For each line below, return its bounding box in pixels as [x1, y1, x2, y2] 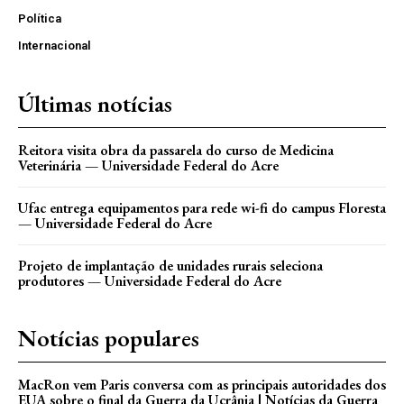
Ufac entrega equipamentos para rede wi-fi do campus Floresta [18, 198, 386, 218]
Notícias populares [18, 323, 199, 354]
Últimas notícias [18, 88, 172, 120]
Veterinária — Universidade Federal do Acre [18, 156, 279, 176]
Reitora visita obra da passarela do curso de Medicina [18, 141, 334, 161]
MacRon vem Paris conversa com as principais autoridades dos [18, 375, 386, 395]
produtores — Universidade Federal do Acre [18, 271, 281, 291]
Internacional [18, 39, 91, 53]
